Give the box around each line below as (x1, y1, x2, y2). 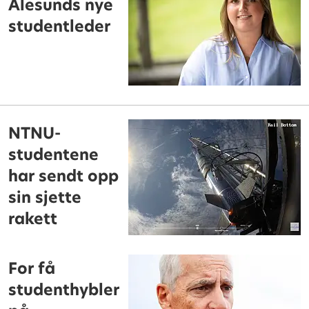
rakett (8, 208, 58, 230)
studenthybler (8, 279, 120, 301)
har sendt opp (8, 165, 119, 187)
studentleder (8, 15, 111, 37)
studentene (8, 143, 99, 166)
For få (8, 257, 56, 279)
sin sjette (8, 186, 82, 208)
